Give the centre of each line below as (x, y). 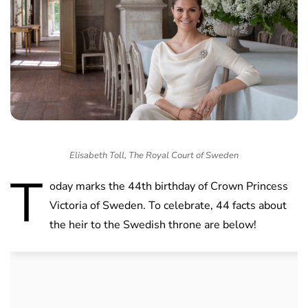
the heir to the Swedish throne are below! (153, 225)
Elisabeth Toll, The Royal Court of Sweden (154, 156)
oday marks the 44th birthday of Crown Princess (169, 187)
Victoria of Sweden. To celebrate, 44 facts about (168, 206)
